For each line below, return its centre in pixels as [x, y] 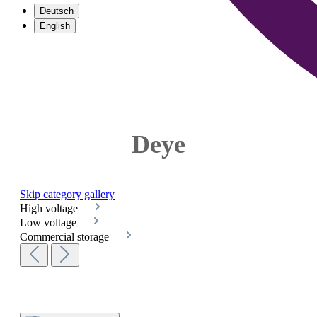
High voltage [50, 208]
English [55, 26]
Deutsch [57, 11]
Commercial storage [66, 236]
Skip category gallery [67, 194]
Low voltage [50, 222]
